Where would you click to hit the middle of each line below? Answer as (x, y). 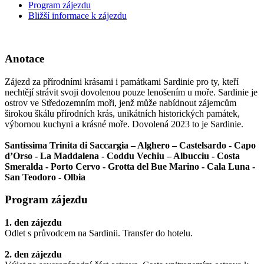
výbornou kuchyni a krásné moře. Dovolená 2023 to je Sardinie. (124, 124)
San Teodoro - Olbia (45, 177)
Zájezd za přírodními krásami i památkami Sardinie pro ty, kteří (122, 81)
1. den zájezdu (33, 223)
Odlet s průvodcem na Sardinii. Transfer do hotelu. (99, 233)
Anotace (24, 59)
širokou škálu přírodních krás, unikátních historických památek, (122, 113)
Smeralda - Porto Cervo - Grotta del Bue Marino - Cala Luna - (130, 166)
